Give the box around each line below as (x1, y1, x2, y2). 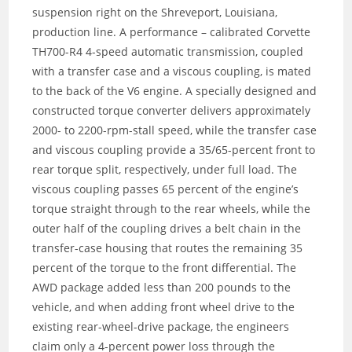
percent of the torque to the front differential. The (32, 260, 297, 276)
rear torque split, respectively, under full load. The (32, 162, 298, 178)
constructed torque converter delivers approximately (32, 103, 311, 119)
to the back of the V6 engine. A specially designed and (32, 83, 317, 99)
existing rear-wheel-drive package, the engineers (32, 319, 290, 335)
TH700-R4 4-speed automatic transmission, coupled (32, 44, 304, 60)
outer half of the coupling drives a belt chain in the (32, 221, 302, 236)
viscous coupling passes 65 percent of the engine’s (32, 181, 299, 197)
